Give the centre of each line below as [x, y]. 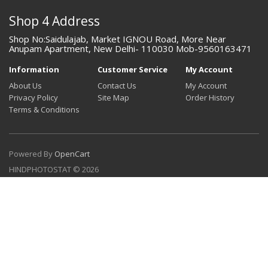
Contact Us [117, 85]
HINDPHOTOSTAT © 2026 [54, 169]
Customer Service [133, 69]
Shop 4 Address [54, 21]
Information [34, 69]
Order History [210, 97]
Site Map [113, 97]
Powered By [32, 153]
